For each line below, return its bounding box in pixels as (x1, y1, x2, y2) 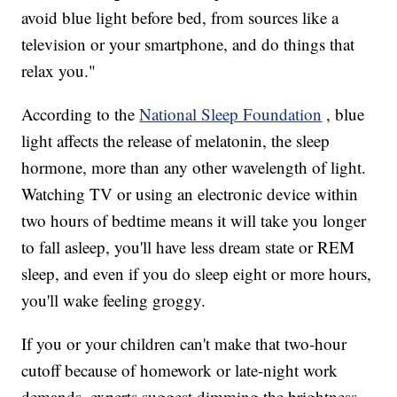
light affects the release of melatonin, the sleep (21, 129, 331, 152)
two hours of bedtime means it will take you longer (21, 209, 367, 232)
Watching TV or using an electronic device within (21, 183, 359, 206)
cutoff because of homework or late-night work (21, 359, 339, 382)
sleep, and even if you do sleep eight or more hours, (21, 262, 372, 285)
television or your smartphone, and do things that (21, 33, 355, 56)
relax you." (21, 59, 97, 82)
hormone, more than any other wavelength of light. (21, 156, 367, 179)
